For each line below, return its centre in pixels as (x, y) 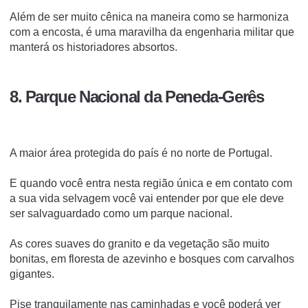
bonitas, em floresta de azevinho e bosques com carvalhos (152, 259)
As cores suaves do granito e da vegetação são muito (140, 244)
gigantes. (32, 274)
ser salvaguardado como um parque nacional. (121, 214)
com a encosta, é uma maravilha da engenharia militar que (152, 32)
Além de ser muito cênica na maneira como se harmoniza (149, 16)
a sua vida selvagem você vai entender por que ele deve (147, 199)
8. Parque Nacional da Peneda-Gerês (137, 97)
